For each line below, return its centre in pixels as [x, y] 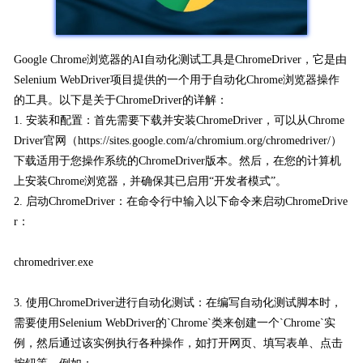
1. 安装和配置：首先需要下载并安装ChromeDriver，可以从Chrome [179, 120]
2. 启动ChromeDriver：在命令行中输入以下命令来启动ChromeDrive [181, 201]
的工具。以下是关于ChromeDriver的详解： [121, 100]
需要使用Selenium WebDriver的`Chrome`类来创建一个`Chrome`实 [175, 322]
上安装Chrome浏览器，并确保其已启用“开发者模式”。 [151, 181]
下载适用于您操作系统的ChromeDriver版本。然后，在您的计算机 [178, 160]
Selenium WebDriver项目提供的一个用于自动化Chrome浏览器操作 [177, 79]
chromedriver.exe [54, 262]
